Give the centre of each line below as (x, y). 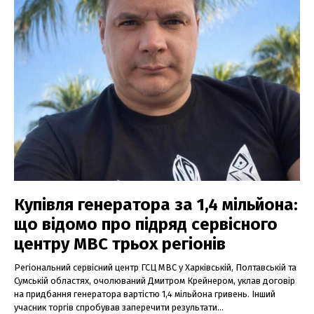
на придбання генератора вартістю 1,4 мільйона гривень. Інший (145, 294)
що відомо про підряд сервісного (146, 225)
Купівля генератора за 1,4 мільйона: (156, 205)
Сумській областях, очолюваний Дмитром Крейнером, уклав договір (155, 281)
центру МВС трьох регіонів (120, 244)
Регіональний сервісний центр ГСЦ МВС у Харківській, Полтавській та (155, 268)
